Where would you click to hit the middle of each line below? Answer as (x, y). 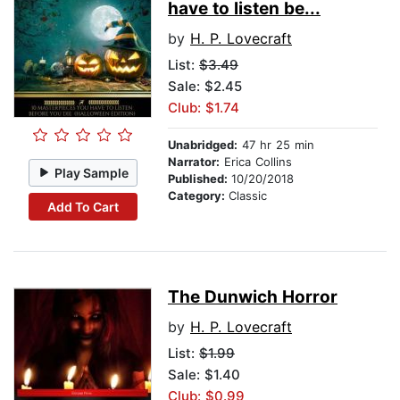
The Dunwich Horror (253, 297)
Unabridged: (203, 145)
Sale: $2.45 (205, 87)
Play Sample (92, 172)
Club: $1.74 (204, 108)
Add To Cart (83, 206)
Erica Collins (256, 162)
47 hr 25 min (276, 145)
